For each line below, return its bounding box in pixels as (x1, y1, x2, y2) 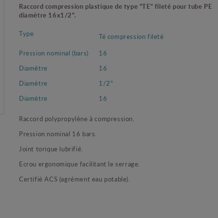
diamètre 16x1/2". (18, 10, 76, 19)
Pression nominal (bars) (18, 48, 89, 57)
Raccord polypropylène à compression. (18, 113, 135, 123)
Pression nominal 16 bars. (18, 128, 97, 138)
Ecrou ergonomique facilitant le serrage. (18, 159, 140, 168)
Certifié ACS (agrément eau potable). (18, 174, 130, 183)
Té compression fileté (98, 31, 164, 41)
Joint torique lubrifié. (18, 144, 83, 153)
